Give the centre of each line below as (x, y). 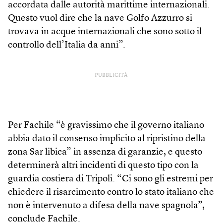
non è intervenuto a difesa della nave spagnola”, (106, 206)
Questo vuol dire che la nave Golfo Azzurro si (100, 19)
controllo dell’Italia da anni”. (67, 46)
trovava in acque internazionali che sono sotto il (105, 32)
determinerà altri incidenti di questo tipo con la (103, 166)
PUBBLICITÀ (111, 76)
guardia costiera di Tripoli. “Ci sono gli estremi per (111, 179)
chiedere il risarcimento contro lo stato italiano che (111, 193)
